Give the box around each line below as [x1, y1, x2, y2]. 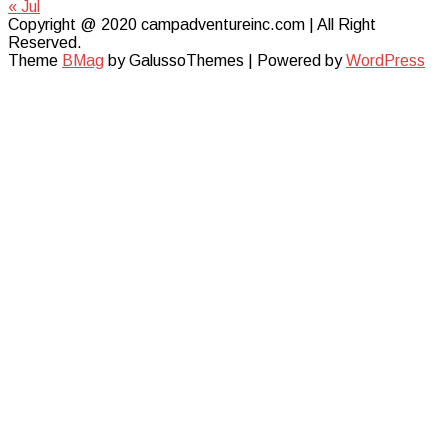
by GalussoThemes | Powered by [104, 51, 346, 69]
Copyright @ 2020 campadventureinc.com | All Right [8, 15, 376, 33]
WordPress [346, 51, 425, 69]
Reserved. [8, 33, 82, 51]
